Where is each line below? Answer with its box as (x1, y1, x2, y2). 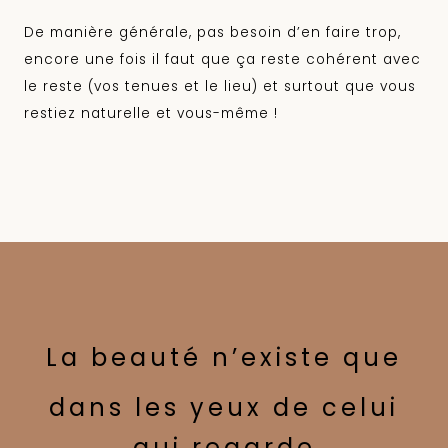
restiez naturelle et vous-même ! (24, 104, 278, 124)
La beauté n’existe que (46, 341, 402, 375)
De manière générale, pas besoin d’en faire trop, (24, 23, 401, 43)
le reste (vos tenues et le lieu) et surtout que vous (24, 77, 416, 97)
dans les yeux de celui (49, 390, 399, 424)
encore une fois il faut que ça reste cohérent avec (24, 50, 421, 70)
